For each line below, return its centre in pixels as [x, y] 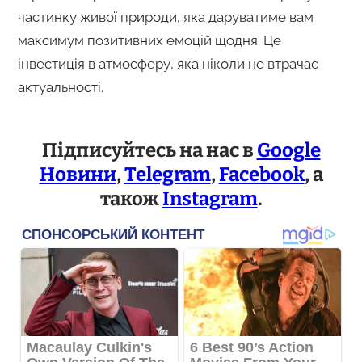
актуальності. [60, 87]
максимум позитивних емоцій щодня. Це [149, 40]
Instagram [210, 198]
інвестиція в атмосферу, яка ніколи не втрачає [168, 63]
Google [288, 150]
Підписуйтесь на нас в [149, 150]
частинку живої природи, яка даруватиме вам [165, 17]
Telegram [167, 174]
